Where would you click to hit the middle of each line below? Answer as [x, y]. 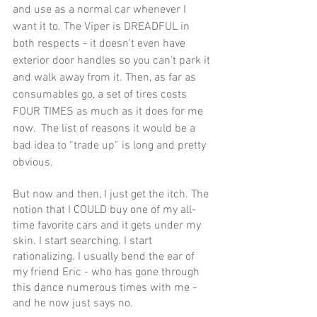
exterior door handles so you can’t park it [113, 61]
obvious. [33, 163]
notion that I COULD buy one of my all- [104, 211]
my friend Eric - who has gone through [108, 273]
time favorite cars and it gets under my [108, 226]
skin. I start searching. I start [84, 242]
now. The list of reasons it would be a [105, 129]
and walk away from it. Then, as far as [106, 78]
